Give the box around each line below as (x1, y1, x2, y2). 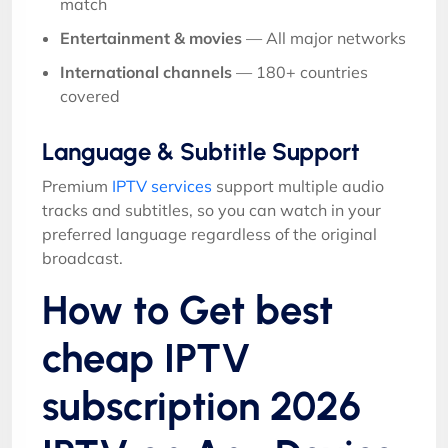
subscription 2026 (42, 381, 361, 430)
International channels (60, 61, 232, 82)
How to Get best (42, 285, 333, 334)
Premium (42, 175, 112, 196)
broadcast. (42, 247, 123, 268)
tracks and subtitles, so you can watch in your (42, 199, 381, 220)
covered (60, 85, 120, 106)
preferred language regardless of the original (42, 223, 377, 244)
